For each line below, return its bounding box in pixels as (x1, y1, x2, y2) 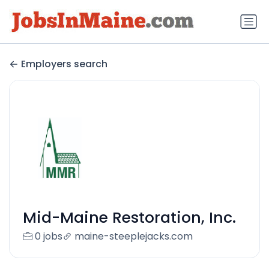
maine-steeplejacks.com (74, 229, 193, 244)
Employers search (21, 57, 107, 71)
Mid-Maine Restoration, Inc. (22, 207, 236, 229)
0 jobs (34, 229, 62, 244)
